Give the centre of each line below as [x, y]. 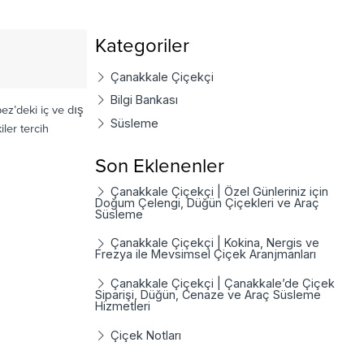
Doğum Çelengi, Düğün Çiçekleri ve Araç [208, 202]
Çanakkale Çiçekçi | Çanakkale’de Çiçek [221, 284]
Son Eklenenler [160, 167]
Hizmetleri [123, 306]
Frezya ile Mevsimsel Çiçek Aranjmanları [206, 254]
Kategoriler [143, 46]
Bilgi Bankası [143, 100]
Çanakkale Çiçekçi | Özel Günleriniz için [218, 191]
